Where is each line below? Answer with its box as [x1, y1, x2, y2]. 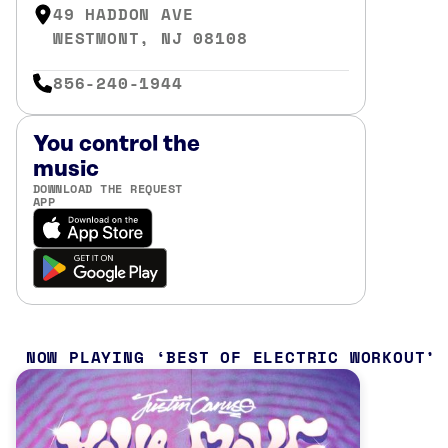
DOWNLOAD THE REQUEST [33, 179, 183, 197]
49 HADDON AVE [53, 2, 194, 26]
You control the [33, 131, 200, 157]
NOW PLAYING [25, 344, 145, 369]
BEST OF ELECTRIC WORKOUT [166, 344, 426, 369]
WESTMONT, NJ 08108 [53, 26, 248, 50]
